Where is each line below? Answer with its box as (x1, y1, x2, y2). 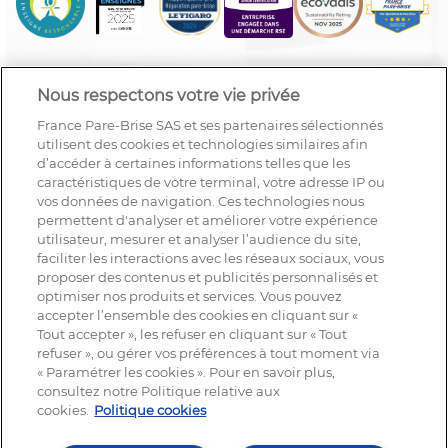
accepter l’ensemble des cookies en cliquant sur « (37, 307, 359, 323)
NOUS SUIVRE (153, 379, 295, 404)
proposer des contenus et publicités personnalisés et (37, 269, 379, 285)
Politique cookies (94, 402, 207, 418)
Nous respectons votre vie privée (37, 86, 301, 105)
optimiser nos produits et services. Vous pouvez (37, 288, 343, 304)
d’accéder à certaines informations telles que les (37, 155, 351, 171)
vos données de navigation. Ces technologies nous (37, 193, 365, 209)
